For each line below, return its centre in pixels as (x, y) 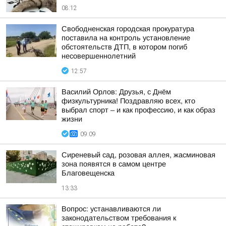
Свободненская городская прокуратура (128, 29)
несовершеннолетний (99, 56)
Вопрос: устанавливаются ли (111, 209)
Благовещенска (88, 173)
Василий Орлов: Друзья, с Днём (116, 92)
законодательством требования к (119, 218)
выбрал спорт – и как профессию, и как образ (138, 110)
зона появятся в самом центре (114, 164)
